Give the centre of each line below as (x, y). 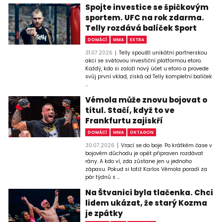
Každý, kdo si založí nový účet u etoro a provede (147, 68)
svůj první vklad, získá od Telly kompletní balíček (149, 76)
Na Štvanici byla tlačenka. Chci (149, 192)
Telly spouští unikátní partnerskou (163, 53)
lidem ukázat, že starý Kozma (146, 203)
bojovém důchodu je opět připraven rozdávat (144, 153)
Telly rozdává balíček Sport (141, 28)
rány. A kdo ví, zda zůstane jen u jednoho (139, 161)
